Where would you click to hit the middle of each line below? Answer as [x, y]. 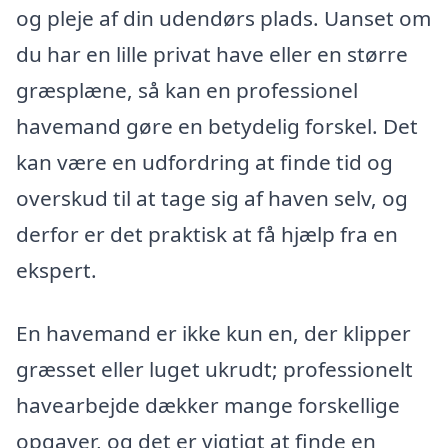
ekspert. [56, 269]
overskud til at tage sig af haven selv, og [212, 197]
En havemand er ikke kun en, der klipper [213, 333]
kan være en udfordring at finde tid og [204, 161]
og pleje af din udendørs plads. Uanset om [223, 17]
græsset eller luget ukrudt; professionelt [214, 369]
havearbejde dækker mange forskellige [208, 405]
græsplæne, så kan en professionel [187, 89]
